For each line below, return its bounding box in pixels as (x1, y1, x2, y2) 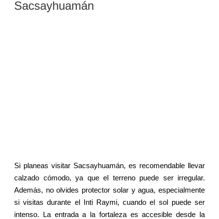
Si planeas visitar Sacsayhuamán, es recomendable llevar (14, 161, 205, 170)
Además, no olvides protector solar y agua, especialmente (14, 186, 205, 195)
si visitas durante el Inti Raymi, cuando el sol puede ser (14, 198, 205, 207)
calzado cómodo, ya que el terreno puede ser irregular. (14, 174, 205, 182)
